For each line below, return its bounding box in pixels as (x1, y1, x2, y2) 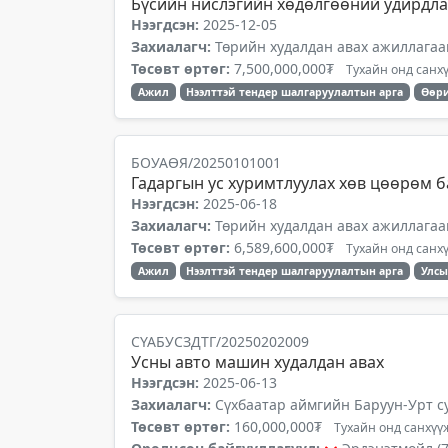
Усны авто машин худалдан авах (131, 351, 384, 373)
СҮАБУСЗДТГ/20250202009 (131, 332, 309, 351)
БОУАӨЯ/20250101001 (131, 153, 281, 172)
